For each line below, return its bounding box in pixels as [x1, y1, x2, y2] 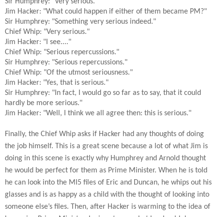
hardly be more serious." [5, 99, 82, 108]
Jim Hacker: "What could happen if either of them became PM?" [5, 8, 207, 16]
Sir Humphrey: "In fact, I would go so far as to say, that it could [5, 89, 201, 97]
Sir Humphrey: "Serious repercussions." [5, 59, 127, 67]
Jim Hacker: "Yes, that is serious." [5, 79, 108, 87]
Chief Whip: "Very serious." [5, 28, 90, 36]
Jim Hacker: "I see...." [5, 38, 71, 46]
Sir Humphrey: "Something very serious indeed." [5, 18, 156, 26]
